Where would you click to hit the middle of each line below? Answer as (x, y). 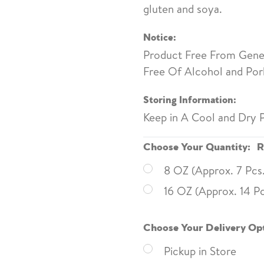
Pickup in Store (200, 251)
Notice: (160, 36)
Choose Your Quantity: (198, 145)
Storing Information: (190, 98)
